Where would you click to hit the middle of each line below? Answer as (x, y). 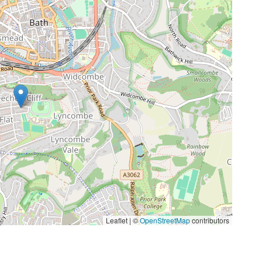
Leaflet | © (123, 220)
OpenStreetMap (165, 220)
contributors (210, 220)
